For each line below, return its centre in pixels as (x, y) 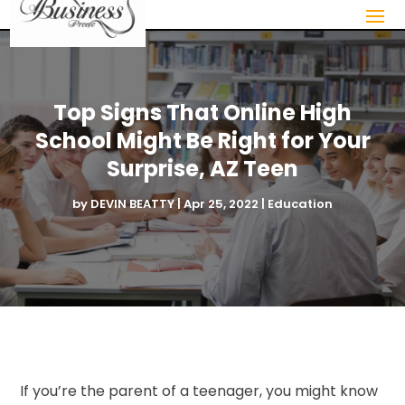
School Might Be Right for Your (202, 140)
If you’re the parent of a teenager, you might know (199, 391)
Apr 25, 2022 (221, 203)
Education (300, 203)
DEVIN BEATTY (132, 203)
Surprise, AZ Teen (202, 168)
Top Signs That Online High (202, 112)
